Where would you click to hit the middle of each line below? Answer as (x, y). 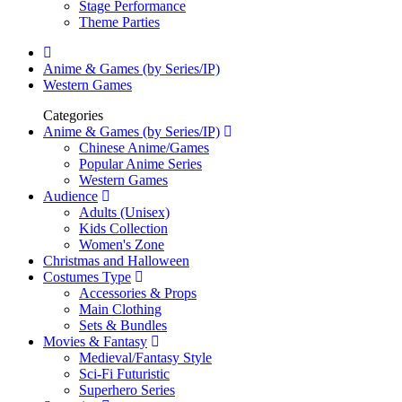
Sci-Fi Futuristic (124, 374)
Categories (73, 115)
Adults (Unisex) (124, 212)
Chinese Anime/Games (144, 148)
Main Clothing (120, 309)
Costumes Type (87, 277)
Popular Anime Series (140, 164)
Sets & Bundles (123, 325)
